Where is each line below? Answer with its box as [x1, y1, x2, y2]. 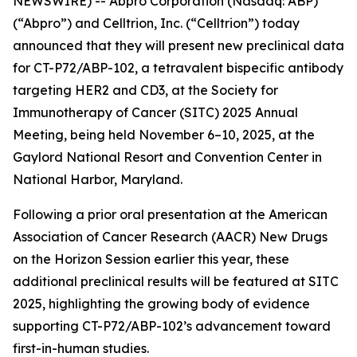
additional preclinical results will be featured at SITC [13, 273, 339, 289]
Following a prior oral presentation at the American [13, 206, 328, 222]
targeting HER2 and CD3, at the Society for [13, 81, 278, 98]
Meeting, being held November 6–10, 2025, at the [13, 126, 315, 143]
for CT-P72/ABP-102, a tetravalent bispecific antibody [13, 59, 343, 76]
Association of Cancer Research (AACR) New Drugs [13, 228, 328, 245]
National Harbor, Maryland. [13, 171, 182, 187]
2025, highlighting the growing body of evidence [13, 295, 310, 312]
